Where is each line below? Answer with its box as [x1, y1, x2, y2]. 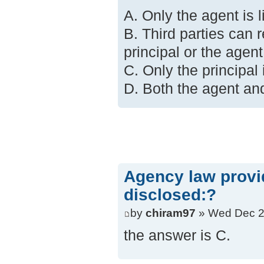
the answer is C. [124, 227, 230, 243]
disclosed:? [124, 185, 216, 204]
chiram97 [146, 206, 196, 219]
